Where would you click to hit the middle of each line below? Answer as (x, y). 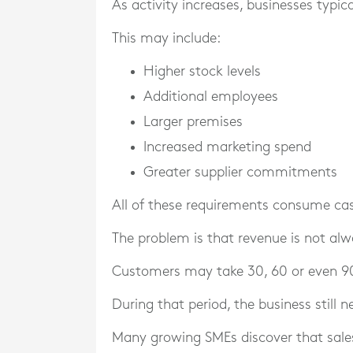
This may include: (166, 38)
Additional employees (211, 97)
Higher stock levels (202, 71)
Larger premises (193, 122)
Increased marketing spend (227, 147)
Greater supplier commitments (240, 172)
